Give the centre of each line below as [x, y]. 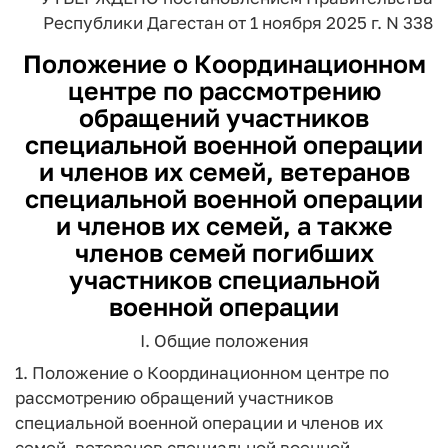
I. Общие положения [224, 340]
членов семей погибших [224, 252]
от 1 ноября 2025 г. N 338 [328, 22]
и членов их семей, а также [224, 225]
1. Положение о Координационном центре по [202, 372]
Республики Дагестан [133, 22]
